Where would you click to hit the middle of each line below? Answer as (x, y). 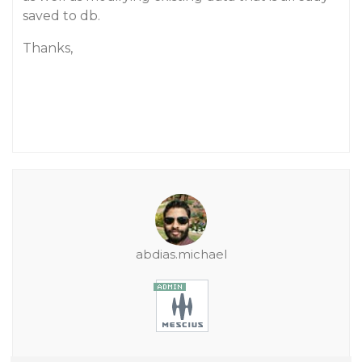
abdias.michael (181, 254)
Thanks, (48, 48)
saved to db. (61, 16)
